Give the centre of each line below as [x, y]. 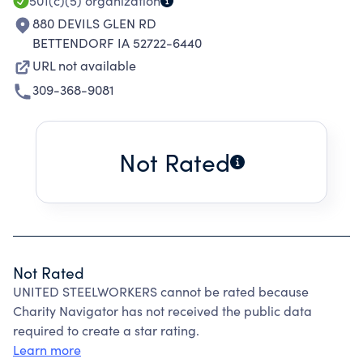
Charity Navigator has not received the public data [162, 311]
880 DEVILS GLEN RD [94, 23]
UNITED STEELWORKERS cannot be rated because [161, 291]
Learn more [47, 350]
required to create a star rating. [106, 330]
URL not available [84, 65]
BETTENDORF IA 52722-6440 [117, 43]
